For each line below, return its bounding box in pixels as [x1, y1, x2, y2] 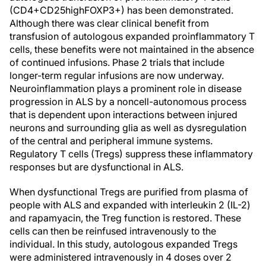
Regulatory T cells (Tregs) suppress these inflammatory [9, 148, 253, 160]
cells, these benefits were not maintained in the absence [9, 43, 254, 55]
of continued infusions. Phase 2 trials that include [9, 56, 224, 68]
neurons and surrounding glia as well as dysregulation [9, 122, 246, 134]
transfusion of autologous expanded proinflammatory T [9, 30, 255, 42]
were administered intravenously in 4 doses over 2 [9, 251, 232, 263]
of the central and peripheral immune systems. [9, 135, 213, 147]
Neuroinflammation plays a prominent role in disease [9, 83, 242, 94]
